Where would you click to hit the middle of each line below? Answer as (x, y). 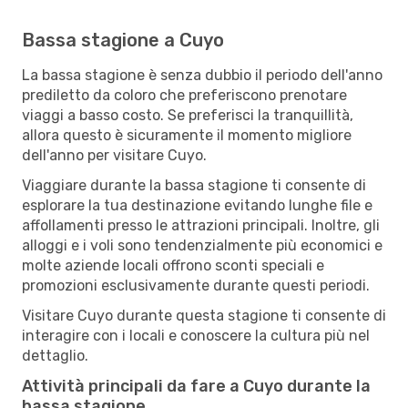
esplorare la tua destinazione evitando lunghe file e (197, 205)
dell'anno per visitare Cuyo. (114, 155)
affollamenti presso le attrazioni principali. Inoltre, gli (201, 225)
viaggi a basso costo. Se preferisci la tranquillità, (188, 115)
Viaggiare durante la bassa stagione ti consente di (194, 185)
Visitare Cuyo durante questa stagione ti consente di (204, 315)
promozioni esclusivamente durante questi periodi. (196, 285)
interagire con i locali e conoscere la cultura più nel (196, 335)
